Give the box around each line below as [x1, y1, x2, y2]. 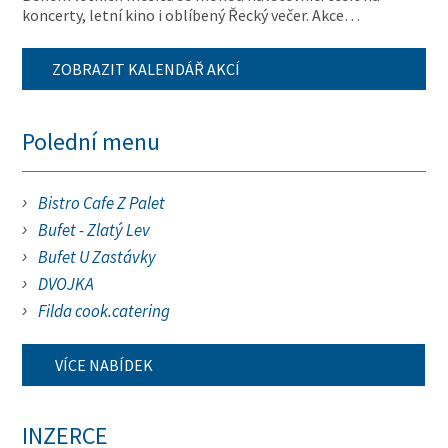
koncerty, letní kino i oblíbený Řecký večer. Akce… [22, 5, 361, 25]
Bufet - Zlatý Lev [38, 219, 151, 241]
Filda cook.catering [38, 300, 171, 322]
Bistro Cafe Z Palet [38, 192, 166, 214]
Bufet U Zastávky [38, 246, 157, 268]
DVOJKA [38, 273, 95, 295]
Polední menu [22, 126, 161, 157]
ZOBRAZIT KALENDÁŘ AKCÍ [52, 59, 241, 79]
